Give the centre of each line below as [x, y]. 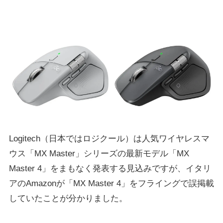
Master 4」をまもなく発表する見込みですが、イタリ [110, 168]
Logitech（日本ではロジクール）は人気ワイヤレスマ [109, 138]
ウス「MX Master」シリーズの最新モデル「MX [99, 153]
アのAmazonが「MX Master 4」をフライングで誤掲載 [111, 183]
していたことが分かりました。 [68, 198]
